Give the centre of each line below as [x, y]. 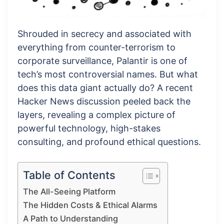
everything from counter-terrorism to [96, 47]
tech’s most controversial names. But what [108, 74]
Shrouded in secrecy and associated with [104, 33]
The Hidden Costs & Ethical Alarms [90, 205]
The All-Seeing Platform [69, 191]
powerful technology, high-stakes [89, 128]
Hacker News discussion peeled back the [104, 101]
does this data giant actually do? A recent [105, 87]
